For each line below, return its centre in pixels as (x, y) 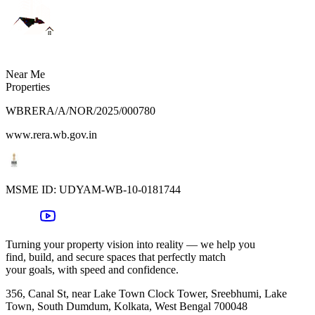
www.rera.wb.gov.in (51, 134)
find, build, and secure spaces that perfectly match (116, 257)
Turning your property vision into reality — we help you (130, 244)
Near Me (25, 74)
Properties (28, 86)
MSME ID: (31, 189)
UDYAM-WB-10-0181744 (120, 189)
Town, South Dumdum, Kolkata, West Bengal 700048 (127, 306)
